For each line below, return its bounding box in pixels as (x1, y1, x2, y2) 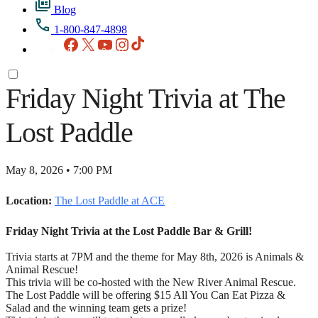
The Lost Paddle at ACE (55, 194, 165, 207)
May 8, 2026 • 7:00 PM (6, 163, 112, 176)
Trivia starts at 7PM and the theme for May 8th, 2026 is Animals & (6, 250, 304, 263)
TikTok (147, 35, 180, 48)
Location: (6, 194, 52, 207)
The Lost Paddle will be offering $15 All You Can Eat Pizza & (6, 288, 285, 301)
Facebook (79, 35, 123, 48)
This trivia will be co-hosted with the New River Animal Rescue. (6, 275, 296, 288)
